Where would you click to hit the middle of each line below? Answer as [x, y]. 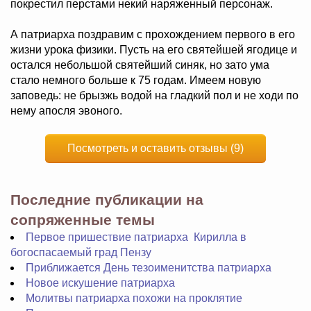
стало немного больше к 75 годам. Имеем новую [136, 80]
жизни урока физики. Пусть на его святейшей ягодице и [154, 50]
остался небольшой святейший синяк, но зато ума [140, 65]
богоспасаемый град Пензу [81, 252]
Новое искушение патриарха [100, 283]
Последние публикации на [107, 200]
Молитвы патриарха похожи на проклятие [134, 298]
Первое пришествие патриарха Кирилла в [136, 237]
